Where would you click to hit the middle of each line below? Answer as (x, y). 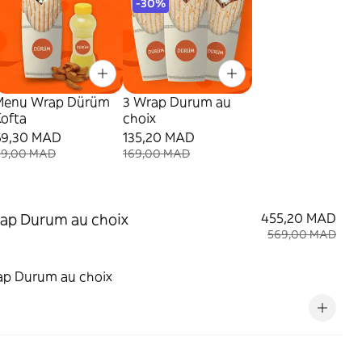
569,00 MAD (302, 234)
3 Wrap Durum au (177, 102)
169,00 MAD (156, 154)
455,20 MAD (299, 218)
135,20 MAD (159, 137)
